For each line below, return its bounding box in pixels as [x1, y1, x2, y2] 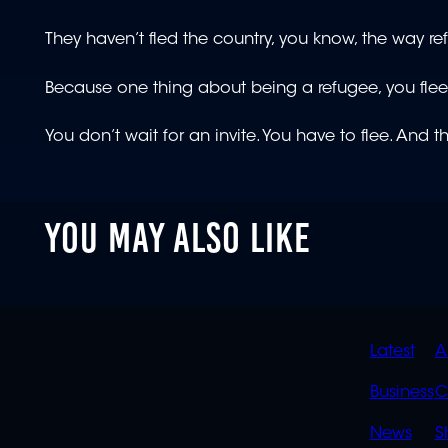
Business [369, 385, 434, 402]
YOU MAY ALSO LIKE [45, 212, 312, 262]
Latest [369, 344, 415, 361]
